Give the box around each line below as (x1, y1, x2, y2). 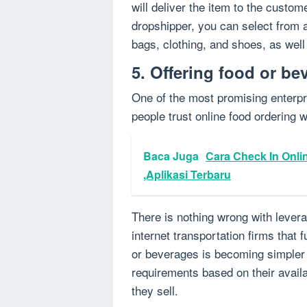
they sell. (132, 282, 178, 299)
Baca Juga (143, 148, 199, 164)
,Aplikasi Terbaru (143, 167, 231, 183)
